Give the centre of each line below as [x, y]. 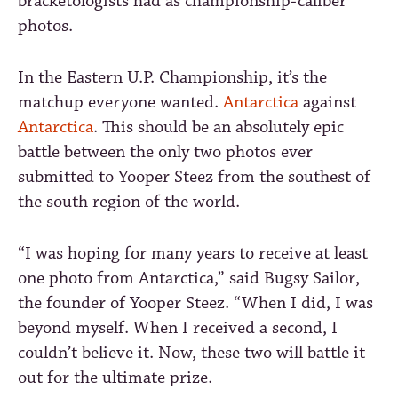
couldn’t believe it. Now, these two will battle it [191, 353]
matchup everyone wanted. [120, 102]
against [327, 102]
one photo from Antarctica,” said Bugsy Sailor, [189, 278]
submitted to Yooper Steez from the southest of [194, 177]
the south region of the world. [129, 202]
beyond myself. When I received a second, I [178, 328]
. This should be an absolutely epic [219, 127]
